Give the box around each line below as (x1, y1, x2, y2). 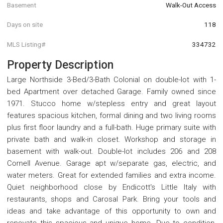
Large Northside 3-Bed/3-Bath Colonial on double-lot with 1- (7, 75, 216, 84)
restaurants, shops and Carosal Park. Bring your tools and (7, 194, 216, 204)
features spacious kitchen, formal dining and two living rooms (7, 111, 216, 120)
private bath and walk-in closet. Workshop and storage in (7, 134, 216, 144)
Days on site (7, 20, 43, 29)
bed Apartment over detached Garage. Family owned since (7, 87, 216, 96)
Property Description (7, 58, 113, 72)
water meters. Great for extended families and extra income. (7, 170, 216, 180)
